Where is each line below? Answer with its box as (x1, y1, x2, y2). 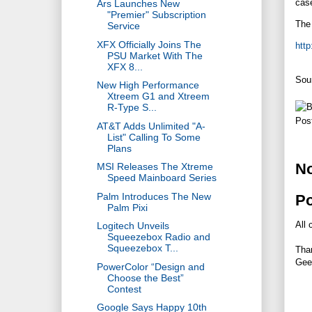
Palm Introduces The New (96, 190, 211, 202)
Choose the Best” (107, 272, 184, 283)
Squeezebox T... (107, 242, 178, 254)
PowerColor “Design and (96, 260, 205, 272)
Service (107, 20, 140, 32)
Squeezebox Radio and (107, 231, 210, 243)
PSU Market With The (107, 49, 203, 61)
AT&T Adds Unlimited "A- (96, 120, 205, 132)
